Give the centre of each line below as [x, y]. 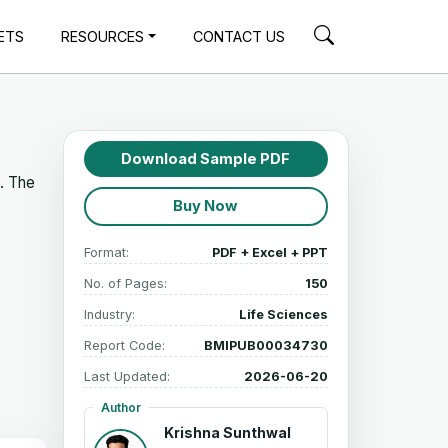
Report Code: [124, 345]
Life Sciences [283, 314]
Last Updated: [126, 376]
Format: [106, 252]
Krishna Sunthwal [227, 432]
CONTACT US [239, 36]
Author [120, 407]
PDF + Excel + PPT [270, 252]
